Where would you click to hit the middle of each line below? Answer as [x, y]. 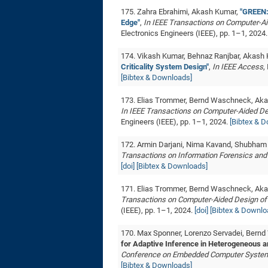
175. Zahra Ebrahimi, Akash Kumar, [180, 12]
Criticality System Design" [165, 67]
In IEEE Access [238, 67]
